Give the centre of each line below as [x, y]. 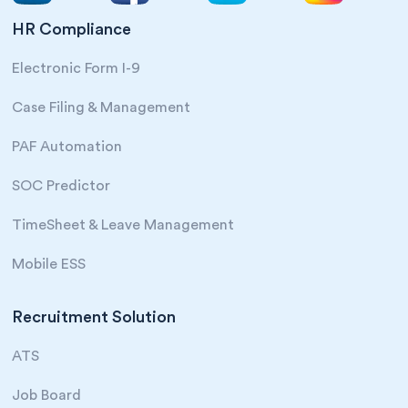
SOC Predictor [61, 185]
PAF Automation [67, 146]
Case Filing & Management [102, 107]
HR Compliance [72, 29]
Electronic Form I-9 [76, 68]
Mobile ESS [49, 264]
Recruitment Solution [94, 316]
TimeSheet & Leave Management [123, 224]
